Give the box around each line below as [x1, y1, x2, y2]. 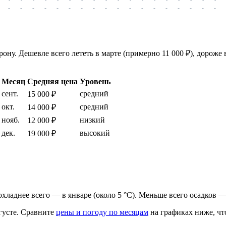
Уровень [80, 77, 110, 86]
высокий [80, 128, 110, 137]
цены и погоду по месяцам [56, 208, 148, 217]
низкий [80, 115, 105, 124]
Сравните [19, 208, 56, 217]
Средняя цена [27, 77, 78, 86]
